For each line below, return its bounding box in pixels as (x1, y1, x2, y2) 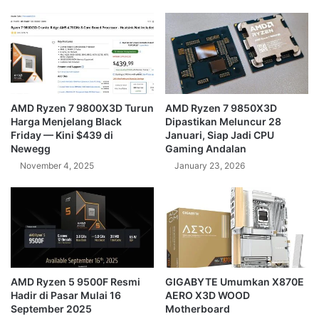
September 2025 (11, 302, 92, 315)
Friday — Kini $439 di (11, 128, 113, 141)
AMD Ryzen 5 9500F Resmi (11, 275, 140, 288)
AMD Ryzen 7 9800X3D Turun (11, 101, 154, 114)
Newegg (11, 142, 51, 155)
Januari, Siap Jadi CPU (165, 128, 274, 141)
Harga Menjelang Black (11, 115, 122, 127)
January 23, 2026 (174, 159, 245, 171)
